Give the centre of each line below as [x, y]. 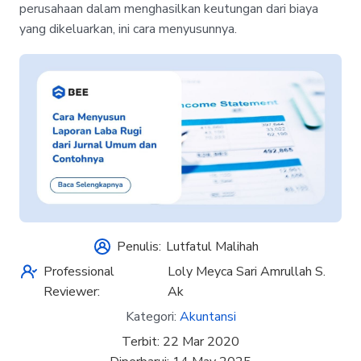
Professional [79, 272]
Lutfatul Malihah [212, 247]
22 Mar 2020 [201, 341]
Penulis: [139, 247]
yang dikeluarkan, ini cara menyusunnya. [128, 29]
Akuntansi [207, 317]
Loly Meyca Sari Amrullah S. [247, 272]
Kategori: [152, 317]
